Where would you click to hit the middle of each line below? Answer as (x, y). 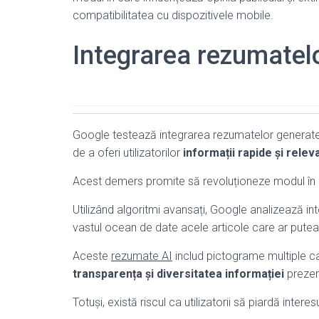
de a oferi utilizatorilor (128, 153)
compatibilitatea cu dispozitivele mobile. (173, 15)
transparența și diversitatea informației (178, 274)
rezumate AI (142, 256)
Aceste (92, 256)
